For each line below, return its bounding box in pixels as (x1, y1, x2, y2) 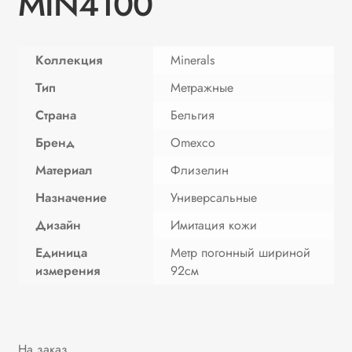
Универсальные (170, 188, 258, 207)
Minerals (170, 50, 215, 69)
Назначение (35, 188, 108, 207)
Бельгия (170, 105, 215, 124)
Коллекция (35, 50, 103, 69)
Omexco (170, 133, 216, 152)
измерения (35, 261, 101, 280)
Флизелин (170, 160, 229, 179)
